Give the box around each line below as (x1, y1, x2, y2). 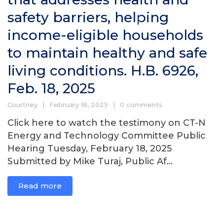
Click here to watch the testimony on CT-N (7, 117, 206, 129)
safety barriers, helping (7, 9, 169, 26)
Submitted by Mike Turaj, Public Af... (7, 156, 173, 167)
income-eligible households (7, 27, 203, 44)
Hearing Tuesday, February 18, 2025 (7, 143, 172, 154)
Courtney (7, 101, 37, 109)
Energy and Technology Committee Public (7, 130, 206, 142)
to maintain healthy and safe (7, 44, 207, 62)
